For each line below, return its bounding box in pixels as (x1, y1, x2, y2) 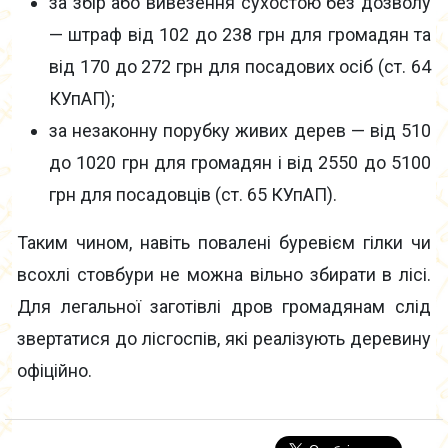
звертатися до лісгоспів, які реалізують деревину (17, 328, 431, 350)
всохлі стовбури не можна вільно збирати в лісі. (17, 264, 431, 286)
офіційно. (17, 360, 92, 382)
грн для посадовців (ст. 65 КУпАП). (49, 184, 337, 206)
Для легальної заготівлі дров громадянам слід (17, 296, 431, 318)
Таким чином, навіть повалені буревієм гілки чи (17, 232, 431, 254)
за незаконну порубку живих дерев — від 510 (49, 120, 431, 142)
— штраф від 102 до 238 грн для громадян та (49, 24, 431, 46)
